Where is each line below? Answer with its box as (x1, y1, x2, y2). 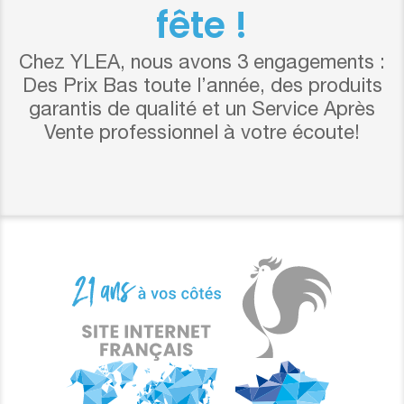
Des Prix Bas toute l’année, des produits (22, 77, 382, 97)
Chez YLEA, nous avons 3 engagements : (19, 53, 385, 74)
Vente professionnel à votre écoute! (44, 124, 360, 144)
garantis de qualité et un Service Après (29, 100, 375, 121)
